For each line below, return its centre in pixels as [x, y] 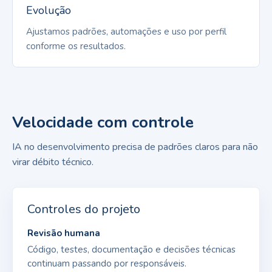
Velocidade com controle [103, 122]
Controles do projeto [84, 209]
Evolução [49, 10]
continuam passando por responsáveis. [107, 263]
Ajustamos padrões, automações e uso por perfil [126, 31]
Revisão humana [64, 233]
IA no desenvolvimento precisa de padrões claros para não [135, 147]
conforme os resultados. [76, 46]
